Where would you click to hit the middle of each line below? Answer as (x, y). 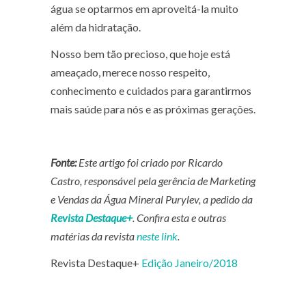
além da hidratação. (96, 27)
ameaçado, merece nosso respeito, (130, 72)
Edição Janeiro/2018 (190, 262)
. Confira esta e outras (179, 217)
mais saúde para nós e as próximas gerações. (153, 109)
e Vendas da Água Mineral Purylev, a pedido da (152, 199)
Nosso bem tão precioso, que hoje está (140, 53)
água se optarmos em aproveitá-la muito (144, 8)
